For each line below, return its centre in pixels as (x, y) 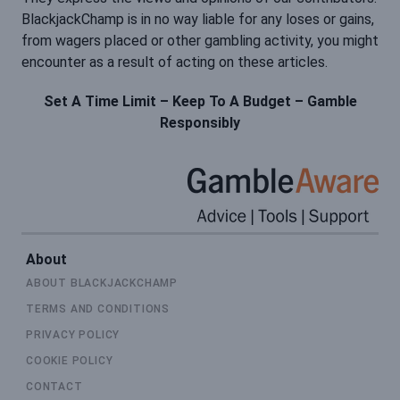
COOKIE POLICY (70, 361)
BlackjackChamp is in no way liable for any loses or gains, (198, 20)
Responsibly (200, 123)
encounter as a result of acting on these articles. (175, 62)
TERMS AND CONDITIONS (98, 309)
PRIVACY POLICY (73, 335)
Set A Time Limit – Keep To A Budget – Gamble (200, 102)
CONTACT (54, 387)
